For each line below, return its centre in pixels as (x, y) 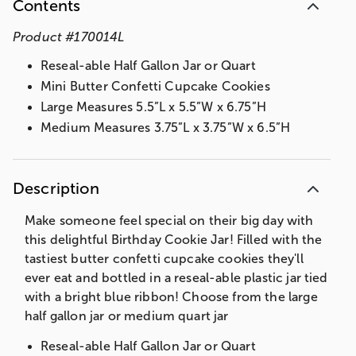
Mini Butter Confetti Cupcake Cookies (155, 87)
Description (56, 189)
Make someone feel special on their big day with (169, 221)
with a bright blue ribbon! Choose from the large (171, 297)
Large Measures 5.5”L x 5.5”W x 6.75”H (153, 107)
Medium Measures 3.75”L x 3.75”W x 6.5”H (166, 128)
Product (38, 37)
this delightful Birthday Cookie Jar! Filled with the (174, 240)
